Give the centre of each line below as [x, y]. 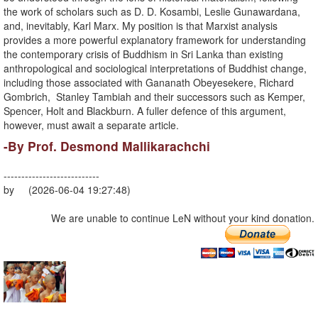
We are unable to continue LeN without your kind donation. [183, 218]
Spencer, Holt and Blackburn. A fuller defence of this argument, [145, 111]
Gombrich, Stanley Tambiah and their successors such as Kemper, [154, 97]
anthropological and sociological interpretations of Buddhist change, [155, 68]
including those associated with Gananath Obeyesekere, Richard [149, 83]
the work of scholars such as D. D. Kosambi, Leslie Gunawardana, [152, 12]
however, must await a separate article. [91, 125]
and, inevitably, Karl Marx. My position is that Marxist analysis [141, 26]
